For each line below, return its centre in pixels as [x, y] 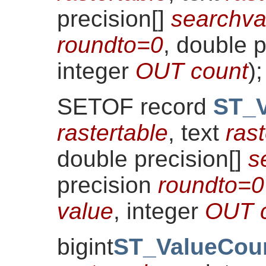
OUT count [192, 71]
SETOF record [135, 106]
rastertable [113, 132]
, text [197, 132]
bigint [85, 246]
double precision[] [153, 159]
